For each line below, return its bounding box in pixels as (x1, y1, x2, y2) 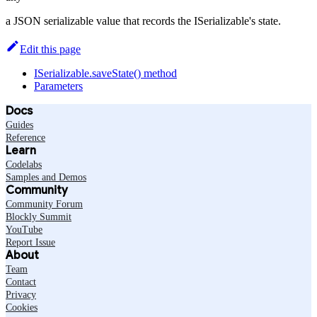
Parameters (34, 79, 83, 92)
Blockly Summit (6, 211, 71, 222)
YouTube (6, 224, 42, 235)
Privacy (6, 289, 36, 300)
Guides (6, 119, 33, 130)
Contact (6, 276, 36, 287)
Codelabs (6, 158, 42, 170)
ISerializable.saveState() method (34, 67, 177, 79)
